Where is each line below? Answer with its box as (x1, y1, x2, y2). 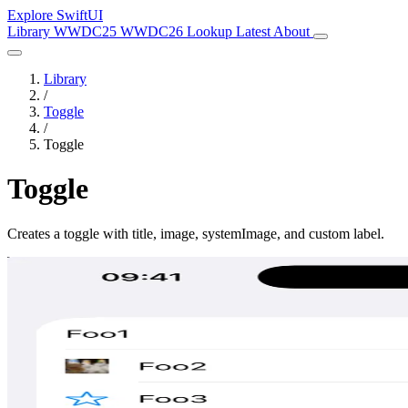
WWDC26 (120, 24, 187, 39)
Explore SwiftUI (7, 7, 103, 23)
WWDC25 (54, 24, 120, 39)
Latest (236, 24, 273, 39)
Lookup (187, 24, 236, 39)
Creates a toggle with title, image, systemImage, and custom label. (7, 225, 384, 241)
